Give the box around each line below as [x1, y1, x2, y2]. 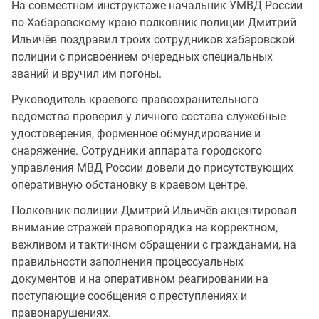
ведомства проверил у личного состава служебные [11, 110, 286, 123]
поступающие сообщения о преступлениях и [11, 289, 247, 303]
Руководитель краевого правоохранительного [11, 93, 258, 106]
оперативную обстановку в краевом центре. [11, 178, 248, 192]
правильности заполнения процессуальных [11, 255, 244, 268]
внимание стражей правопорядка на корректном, [11, 221, 278, 234]
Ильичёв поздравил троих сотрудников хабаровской [11, 33, 295, 46]
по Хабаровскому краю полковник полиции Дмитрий [11, 16, 296, 29]
